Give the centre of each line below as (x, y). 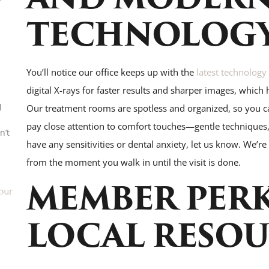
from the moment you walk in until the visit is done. (133, 162)
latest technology (230, 72)
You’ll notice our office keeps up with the (110, 72)
